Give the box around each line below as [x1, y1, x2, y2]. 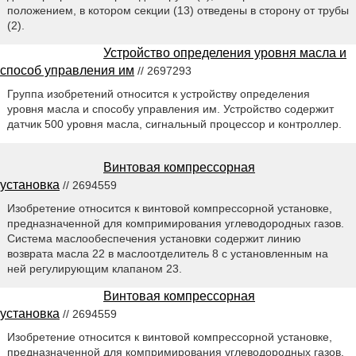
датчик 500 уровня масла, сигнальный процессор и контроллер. [6, 118, 342, 131]
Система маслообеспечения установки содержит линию [6, 231, 301, 245]
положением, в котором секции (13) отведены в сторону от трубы [6, 4, 349, 17]
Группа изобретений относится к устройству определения [6, 87, 310, 101]
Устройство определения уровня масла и [103, 46, 346, 60]
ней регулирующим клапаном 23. [6, 261, 182, 275]
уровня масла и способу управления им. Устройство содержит [6, 103, 334, 116]
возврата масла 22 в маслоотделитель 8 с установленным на [6, 246, 328, 260]
